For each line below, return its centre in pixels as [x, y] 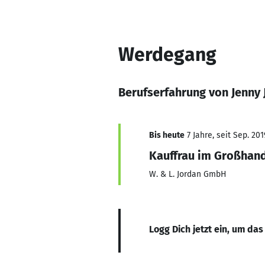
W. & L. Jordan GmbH [188, 174]
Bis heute [167, 135]
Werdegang [167, 54]
